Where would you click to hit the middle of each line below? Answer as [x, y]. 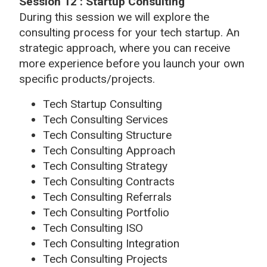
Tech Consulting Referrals [107, 197]
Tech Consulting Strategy [105, 166]
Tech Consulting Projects [105, 259]
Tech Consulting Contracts [109, 181]
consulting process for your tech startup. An [129, 32]
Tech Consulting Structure [107, 135]
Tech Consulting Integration [111, 243]
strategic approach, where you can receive [125, 48]
